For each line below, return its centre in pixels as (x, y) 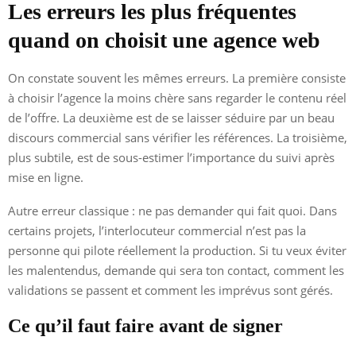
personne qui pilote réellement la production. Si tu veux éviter (177, 250)
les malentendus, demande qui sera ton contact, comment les (176, 270)
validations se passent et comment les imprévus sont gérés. (170, 290)
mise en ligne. (46, 177)
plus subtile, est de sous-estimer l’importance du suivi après (171, 157)
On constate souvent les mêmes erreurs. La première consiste (177, 77)
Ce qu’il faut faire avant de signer (145, 325)
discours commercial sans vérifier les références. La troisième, (178, 137)
